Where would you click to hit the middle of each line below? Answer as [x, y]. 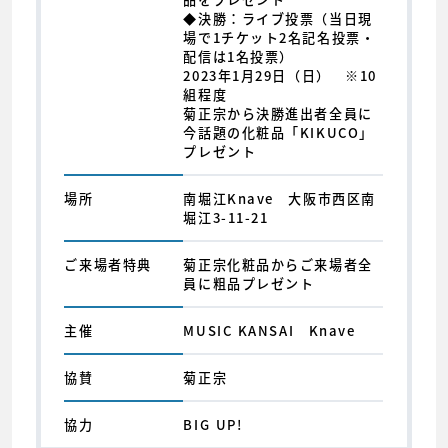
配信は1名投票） [238, 57]
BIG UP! [213, 425]
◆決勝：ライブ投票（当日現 [278, 19]
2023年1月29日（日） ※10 [280, 76]
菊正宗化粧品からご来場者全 [278, 265]
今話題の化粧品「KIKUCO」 [278, 133]
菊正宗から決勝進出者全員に [278, 114]
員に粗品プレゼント [249, 284]
